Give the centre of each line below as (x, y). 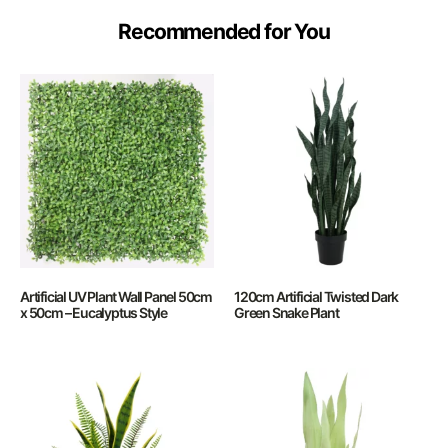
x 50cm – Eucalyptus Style (94, 312)
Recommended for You (224, 31)
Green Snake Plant (286, 312)
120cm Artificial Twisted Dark (316, 296)
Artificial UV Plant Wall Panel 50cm (116, 296)
